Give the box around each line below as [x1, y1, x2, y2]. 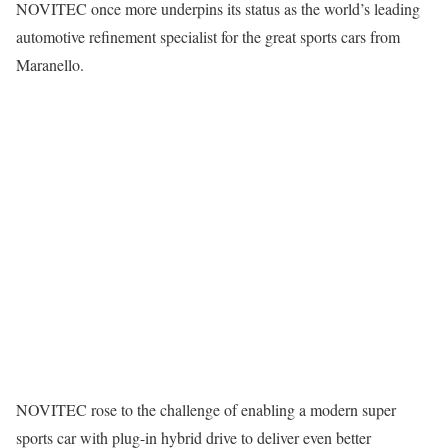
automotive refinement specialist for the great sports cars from [16, 25, 400, 47]
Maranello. [16, 53, 84, 75]
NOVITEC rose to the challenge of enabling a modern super [16, 398, 396, 420]
